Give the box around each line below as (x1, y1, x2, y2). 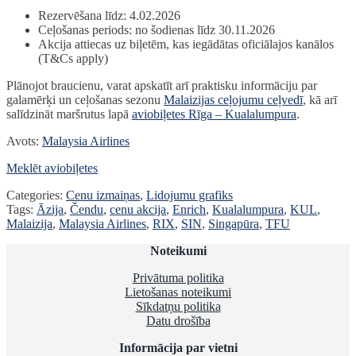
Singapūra (208, 216, 259, 230)
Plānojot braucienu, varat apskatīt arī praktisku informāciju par (6, 78, 317, 92)
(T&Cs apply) (38, 51, 108, 65)
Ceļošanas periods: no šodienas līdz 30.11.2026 (38, 22, 275, 37)
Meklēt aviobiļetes (6, 161, 98, 175)
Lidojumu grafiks (146, 188, 233, 202)
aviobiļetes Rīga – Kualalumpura (132, 106, 296, 121)
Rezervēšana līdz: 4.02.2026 (38, 8, 180, 22)
